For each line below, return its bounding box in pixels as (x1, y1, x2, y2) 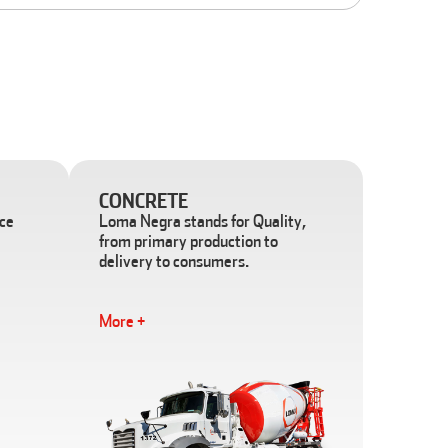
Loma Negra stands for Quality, (99, 209, 307, 232)
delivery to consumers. (99, 249, 250, 272)
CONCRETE (99, 188, 189, 213)
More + (99, 309, 146, 332)
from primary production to (99, 229, 279, 252)
